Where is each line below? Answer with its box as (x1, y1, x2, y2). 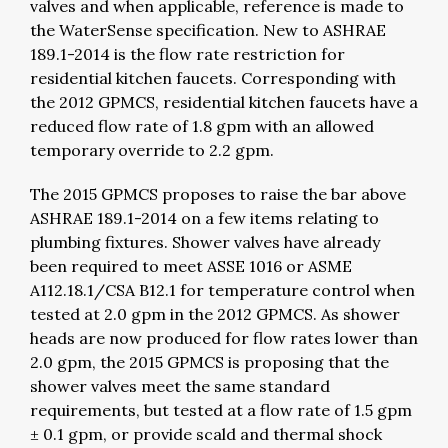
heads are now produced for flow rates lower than (30, 328, 418, 348)
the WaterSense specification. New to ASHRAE (30, 20, 386, 40)
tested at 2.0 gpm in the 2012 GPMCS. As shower (30, 304, 400, 324)
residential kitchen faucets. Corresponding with (30, 68, 396, 88)
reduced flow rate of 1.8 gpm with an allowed (30, 116, 374, 136)
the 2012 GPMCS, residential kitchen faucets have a (30, 92, 418, 112)
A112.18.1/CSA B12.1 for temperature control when (30, 280, 415, 300)
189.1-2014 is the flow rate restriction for (30, 44, 345, 64)
